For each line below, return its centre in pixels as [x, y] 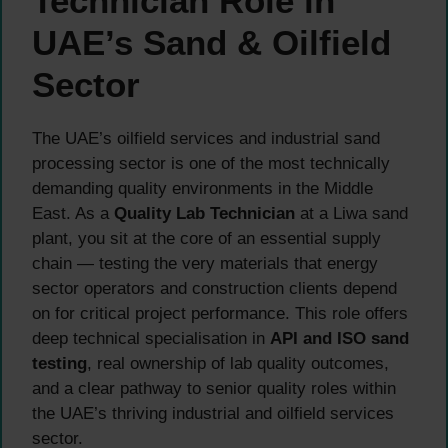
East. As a [73, 213]
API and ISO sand [339, 338]
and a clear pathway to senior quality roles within [214, 388]
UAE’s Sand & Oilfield [211, 42]
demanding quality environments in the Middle [202, 188]
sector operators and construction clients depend [214, 288]
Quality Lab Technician [204, 213]
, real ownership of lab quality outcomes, [238, 363]
